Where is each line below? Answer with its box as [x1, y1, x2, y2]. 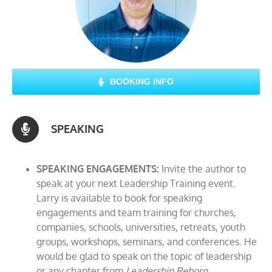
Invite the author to [161, 163, 246, 175]
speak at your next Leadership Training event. [36, 177, 236, 190]
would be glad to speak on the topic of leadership [36, 250, 251, 263]
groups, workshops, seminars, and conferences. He [36, 236, 257, 248]
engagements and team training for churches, [36, 206, 236, 219]
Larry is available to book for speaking [36, 192, 202, 205]
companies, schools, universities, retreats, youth [36, 221, 245, 234]
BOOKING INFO [110, 76, 174, 87]
